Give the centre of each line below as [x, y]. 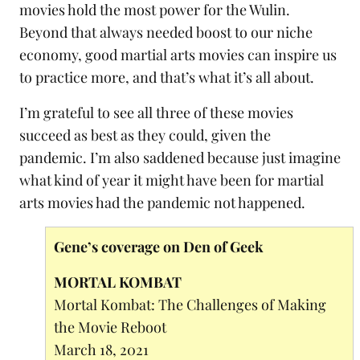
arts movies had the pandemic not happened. [162, 203]
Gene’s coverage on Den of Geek [159, 247]
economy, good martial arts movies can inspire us [178, 55]
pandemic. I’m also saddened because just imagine [180, 158]
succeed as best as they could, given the [145, 135]
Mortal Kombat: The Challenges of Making [190, 305]
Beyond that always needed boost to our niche [166, 33]
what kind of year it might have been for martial [172, 180]
